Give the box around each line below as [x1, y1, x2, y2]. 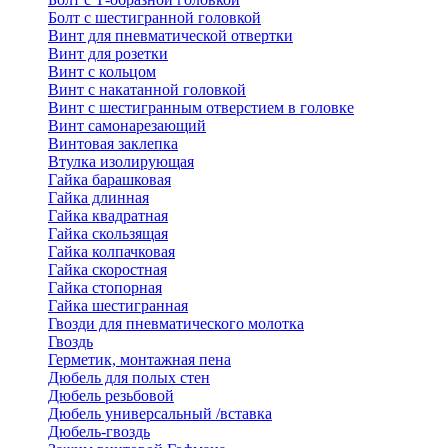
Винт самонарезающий [48, 117, 206, 135]
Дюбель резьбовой [48, 387, 174, 405]
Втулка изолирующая [48, 153, 194, 171]
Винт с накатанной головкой [48, 81, 246, 99]
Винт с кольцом [48, 63, 156, 81]
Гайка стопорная [48, 279, 162, 297]
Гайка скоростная [48, 261, 167, 279]
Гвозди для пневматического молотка [48, 315, 304, 333]
